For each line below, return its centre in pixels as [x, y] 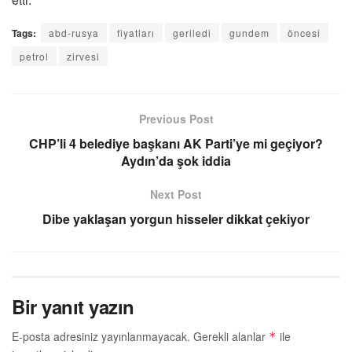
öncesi [304, 32]
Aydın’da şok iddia [176, 160]
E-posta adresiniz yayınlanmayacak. [101, 336]
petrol [34, 56]
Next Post [176, 194]
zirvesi [83, 56]
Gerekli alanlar [231, 336]
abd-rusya [74, 32]
